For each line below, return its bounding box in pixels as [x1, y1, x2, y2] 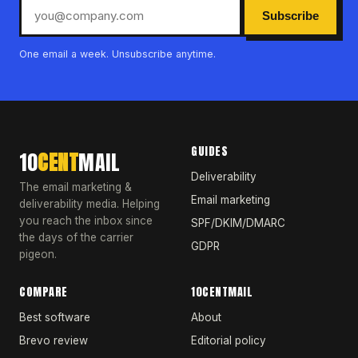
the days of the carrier [19, 231, 133, 244]
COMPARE [19, 284, 68, 300]
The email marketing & [19, 181, 132, 193]
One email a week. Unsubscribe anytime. [19, 48, 216, 60]
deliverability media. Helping [19, 197, 160, 210]
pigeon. [19, 248, 57, 261]
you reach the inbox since [19, 214, 153, 227]
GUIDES [191, 143, 229, 160]
